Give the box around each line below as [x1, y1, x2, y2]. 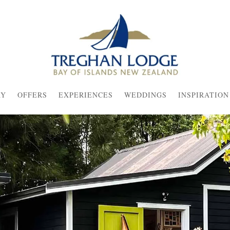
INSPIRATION [178, 89, 229, 100]
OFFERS [17, 89, 47, 100]
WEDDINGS [124, 89, 167, 100]
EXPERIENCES [58, 89, 113, 100]
